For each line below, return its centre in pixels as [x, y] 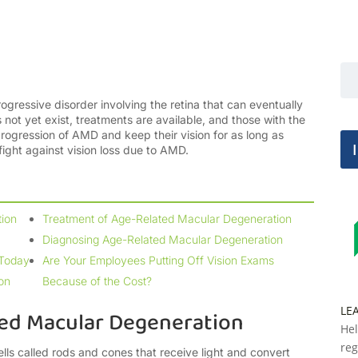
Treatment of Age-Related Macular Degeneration [167, 219]
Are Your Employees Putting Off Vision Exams [158, 261]
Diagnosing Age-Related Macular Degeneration [162, 240]
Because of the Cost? [97, 281]
